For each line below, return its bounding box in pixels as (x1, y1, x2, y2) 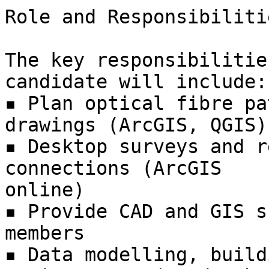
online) (5, 179, 85, 201)
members (5, 222, 85, 244)
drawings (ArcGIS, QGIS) (5, 114, 267, 136)
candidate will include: (5, 71, 267, 93)
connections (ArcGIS (5, 157, 222, 180)
